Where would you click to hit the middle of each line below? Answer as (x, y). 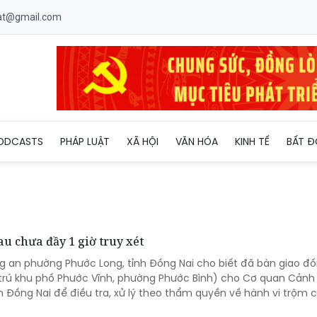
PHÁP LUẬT (85, 141)
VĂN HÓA (197, 141)
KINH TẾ (252, 141)
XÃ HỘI (143, 141)
